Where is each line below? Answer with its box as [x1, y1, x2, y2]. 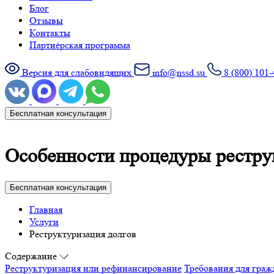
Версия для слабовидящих [22, 67, 131, 78]
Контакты [29, 27, 70, 39]
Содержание [5, 250, 59, 262]
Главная [29, 203, 62, 215]
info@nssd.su [152, 67, 205, 78]
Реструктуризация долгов [29, 228, 136, 240]
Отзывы [29, 15, 63, 26]
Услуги [29, 215, 59, 228]
